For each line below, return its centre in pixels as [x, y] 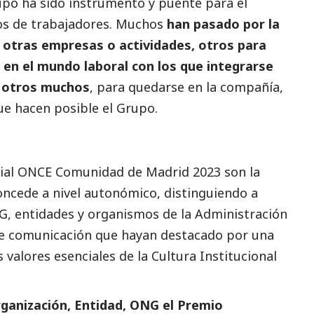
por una [248, 235]
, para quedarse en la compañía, [186, 87]
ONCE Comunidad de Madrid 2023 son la [137, 172]
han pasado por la [221, 24]
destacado [192, 235]
